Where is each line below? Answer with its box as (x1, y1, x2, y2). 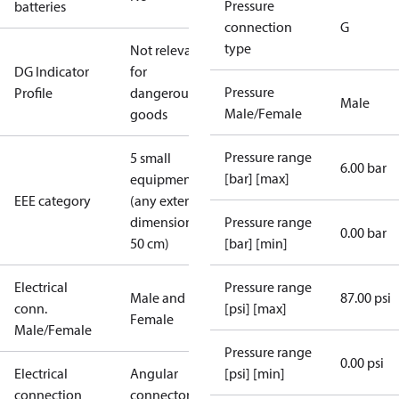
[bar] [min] (224, 234, 288, 252)
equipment (130, 170, 196, 188)
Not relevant (130, 41, 204, 59)
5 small (130, 149, 171, 167)
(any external (130, 191, 208, 209)
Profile (14, 84, 53, 102)
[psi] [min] (224, 364, 285, 382)
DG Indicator (14, 62, 89, 80)
